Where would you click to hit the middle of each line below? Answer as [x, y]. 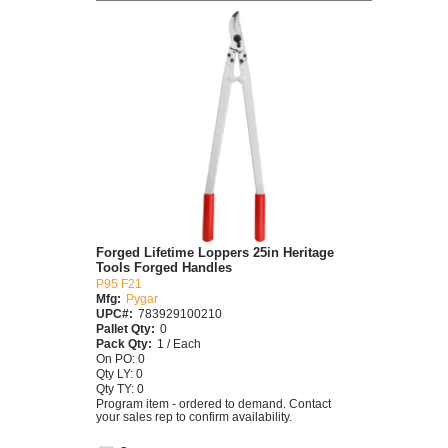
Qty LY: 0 [119, 373]
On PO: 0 [120, 358]
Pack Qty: [124, 343]
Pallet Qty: [125, 328]
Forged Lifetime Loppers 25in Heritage [215, 252]
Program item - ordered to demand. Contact [213, 403]
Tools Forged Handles [164, 267]
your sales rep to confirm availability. [194, 416]
